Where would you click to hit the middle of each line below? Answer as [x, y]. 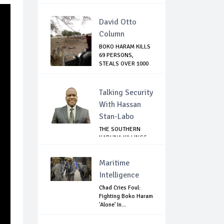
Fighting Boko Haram [126, 196]
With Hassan [120, 105]
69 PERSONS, [116, 55]
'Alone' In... [112, 205]
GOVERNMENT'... [120, 155]
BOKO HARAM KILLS [125, 47]
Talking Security [126, 93]
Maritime [114, 163]
